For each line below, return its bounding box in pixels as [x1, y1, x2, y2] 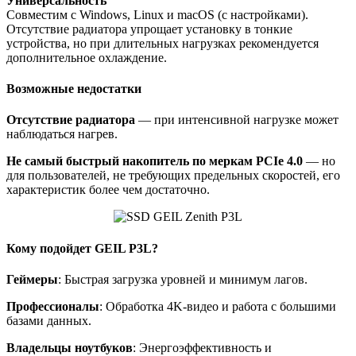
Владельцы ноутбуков [6, 340, 133, 354]
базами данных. [6, 313, 91, 327]
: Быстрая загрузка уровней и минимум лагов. [58, 272, 308, 286]
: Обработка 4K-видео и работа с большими [99, 299, 336, 313]
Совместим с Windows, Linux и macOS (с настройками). [6, 7, 308, 21]
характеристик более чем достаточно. [6, 183, 210, 197]
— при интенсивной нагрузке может [135, 113, 339, 127]
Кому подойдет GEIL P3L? [6, 241, 158, 255]
